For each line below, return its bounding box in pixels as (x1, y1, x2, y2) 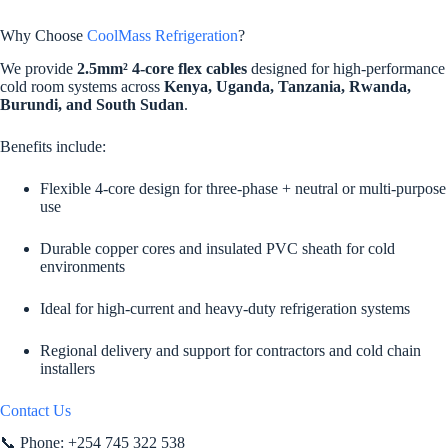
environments (40, 257, 125, 275)
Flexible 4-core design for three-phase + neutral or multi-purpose (40, 179, 446, 197)
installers (40, 359, 95, 377)
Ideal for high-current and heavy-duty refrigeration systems (40, 299, 410, 317)
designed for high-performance (247, 59, 445, 77)
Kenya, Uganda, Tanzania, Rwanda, (164, 77, 411, 95)
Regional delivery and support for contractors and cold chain (40, 341, 421, 359)
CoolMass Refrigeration (87, 26, 238, 44)
